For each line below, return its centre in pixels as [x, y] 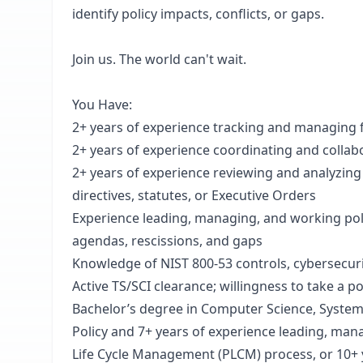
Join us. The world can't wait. [159, 59]
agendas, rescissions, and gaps [167, 241]
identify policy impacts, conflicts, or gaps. [198, 14]
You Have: [104, 105]
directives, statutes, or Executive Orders [194, 195]
